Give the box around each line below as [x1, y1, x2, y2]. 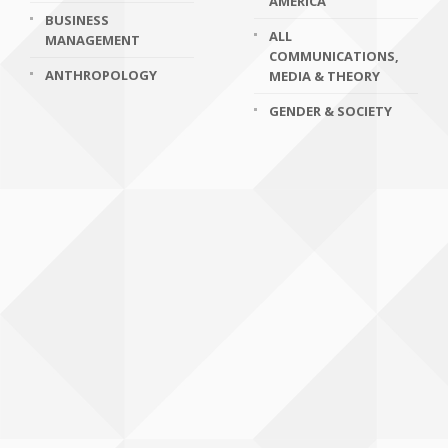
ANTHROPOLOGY [45, 66, 157, 84]
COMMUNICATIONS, [269, 47, 399, 65]
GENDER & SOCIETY [269, 102, 392, 120]
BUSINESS [45, 11, 109, 29]
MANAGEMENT [45, 31, 140, 49]
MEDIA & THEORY [269, 67, 380, 85]
